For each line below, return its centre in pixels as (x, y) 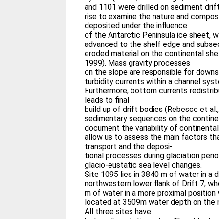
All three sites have (118, 211)
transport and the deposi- (129, 146)
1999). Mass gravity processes (138, 63)
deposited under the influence (136, 26)
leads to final (107, 100)
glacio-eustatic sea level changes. (143, 165)
